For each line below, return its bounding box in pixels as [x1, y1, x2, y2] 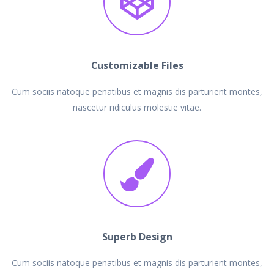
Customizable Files [91, 58, 183, 72]
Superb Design [102, 230, 172, 244]
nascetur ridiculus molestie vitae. [73, 101, 201, 113]
